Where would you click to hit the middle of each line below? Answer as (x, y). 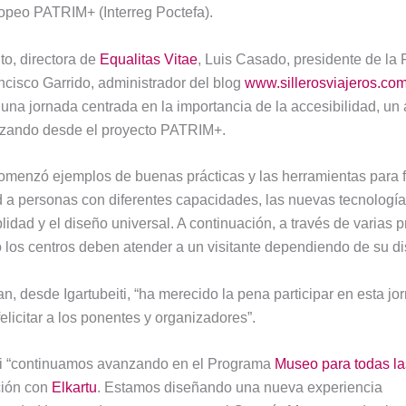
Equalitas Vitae (149, 59)
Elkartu (74, 388)
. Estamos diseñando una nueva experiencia (240, 388)
